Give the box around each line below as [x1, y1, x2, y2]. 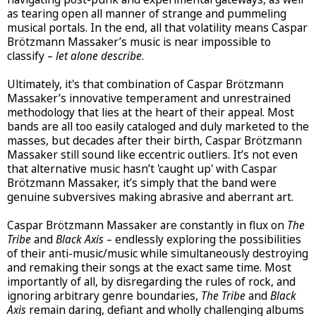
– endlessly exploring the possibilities [104, 231, 301, 247]
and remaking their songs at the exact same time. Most [7, 260, 291, 275]
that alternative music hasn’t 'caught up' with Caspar [7, 161, 277, 176]
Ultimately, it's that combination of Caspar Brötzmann [7, 76, 284, 92]
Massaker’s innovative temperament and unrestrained [7, 90, 291, 106]
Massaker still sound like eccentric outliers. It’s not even [7, 147, 298, 162]
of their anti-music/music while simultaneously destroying [7, 245, 308, 261]
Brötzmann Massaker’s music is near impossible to [7, 34, 271, 49]
